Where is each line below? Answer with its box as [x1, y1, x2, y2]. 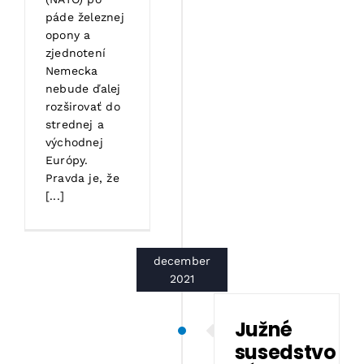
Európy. [45, 153, 89, 167]
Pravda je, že [45, 171, 119, 184]
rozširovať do [45, 99, 120, 113]
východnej [45, 135, 103, 149]
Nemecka [45, 63, 98, 77]
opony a [45, 28, 91, 41]
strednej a [45, 117, 105, 131]
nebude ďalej [45, 81, 121, 95]
